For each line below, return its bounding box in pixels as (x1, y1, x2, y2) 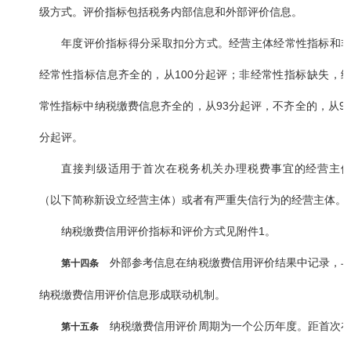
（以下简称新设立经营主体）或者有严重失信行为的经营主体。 (39, 194, 346, 207)
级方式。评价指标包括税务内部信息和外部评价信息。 (39, 5, 302, 19)
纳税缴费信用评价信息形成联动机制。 (39, 288, 226, 302)
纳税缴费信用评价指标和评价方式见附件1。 (61, 225, 276, 238)
